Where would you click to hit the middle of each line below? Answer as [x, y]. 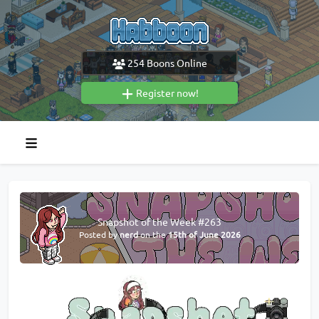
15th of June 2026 [204, 235]
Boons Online [176, 62]
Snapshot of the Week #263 [159, 222]
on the [153, 235]
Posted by [99, 235]
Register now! [166, 93]
